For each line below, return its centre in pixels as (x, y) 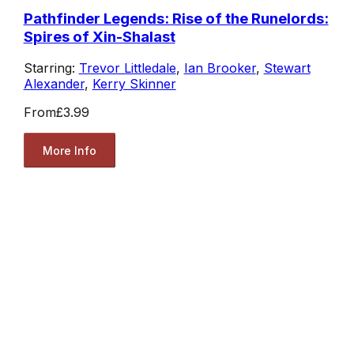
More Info (69, 150)
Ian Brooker (220, 68)
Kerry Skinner (134, 84)
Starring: (51, 68)
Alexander (54, 84)
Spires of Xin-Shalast (99, 36)
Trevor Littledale (127, 68)
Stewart (287, 68)
